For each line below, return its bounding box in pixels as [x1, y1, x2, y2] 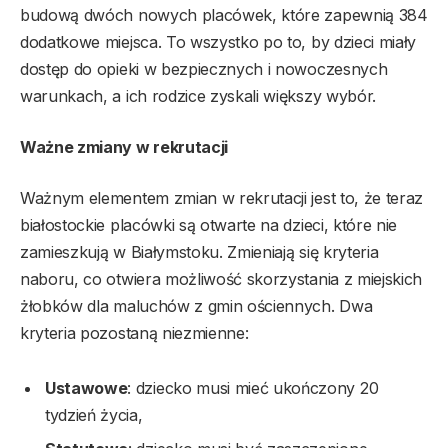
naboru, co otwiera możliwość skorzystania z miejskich [20, 268, 423, 289]
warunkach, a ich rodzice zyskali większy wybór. [20, 85, 376, 106]
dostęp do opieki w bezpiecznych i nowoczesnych [20, 58, 388, 79]
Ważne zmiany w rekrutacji [20, 136, 228, 157]
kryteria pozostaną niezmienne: [20, 322, 249, 343]
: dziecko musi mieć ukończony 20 [127, 377, 379, 398]
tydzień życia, [45, 404, 143, 425]
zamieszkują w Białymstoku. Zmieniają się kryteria [20, 241, 379, 262]
